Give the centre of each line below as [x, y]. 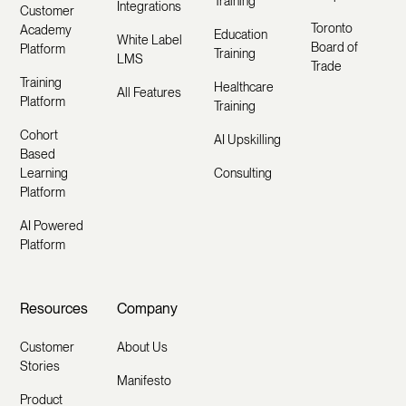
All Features [150, 93]
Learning [44, 174]
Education [240, 35]
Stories [40, 367]
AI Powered [52, 226]
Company [148, 309]
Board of [334, 48]
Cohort [39, 135]
